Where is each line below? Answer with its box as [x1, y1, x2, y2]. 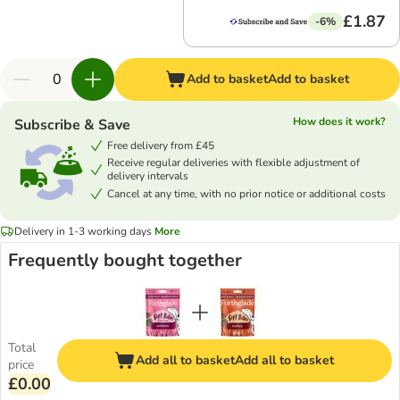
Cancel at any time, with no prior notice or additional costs [107, 186, 386, 201]
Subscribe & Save [14, 115, 130, 135]
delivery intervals [107, 169, 188, 183]
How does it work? [293, 114, 386, 129]
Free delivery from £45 [107, 137, 214, 153]
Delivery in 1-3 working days [14, 223, 152, 238]
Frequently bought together [8, 248, 242, 272]
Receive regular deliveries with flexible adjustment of [107, 155, 360, 170]
